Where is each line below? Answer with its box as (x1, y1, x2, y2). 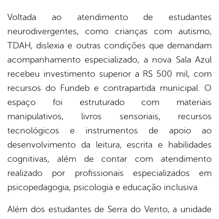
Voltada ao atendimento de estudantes (7, 12, 212, 22)
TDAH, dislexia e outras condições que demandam (7, 41, 212, 51)
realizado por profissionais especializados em (7, 168, 212, 178)
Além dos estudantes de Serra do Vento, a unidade (7, 204, 212, 215)
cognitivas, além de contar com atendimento (7, 154, 212, 164)
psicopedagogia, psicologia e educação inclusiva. (7, 182, 199, 193)
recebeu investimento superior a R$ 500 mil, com (7, 69, 212, 79)
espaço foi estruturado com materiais (7, 97, 212, 108)
